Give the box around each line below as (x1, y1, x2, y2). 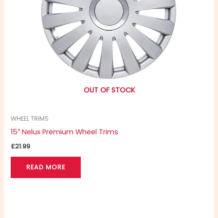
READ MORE (26, 163, 66, 172)
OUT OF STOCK (83, 85, 135, 95)
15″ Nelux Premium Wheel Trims (11, 127, 119, 137)
